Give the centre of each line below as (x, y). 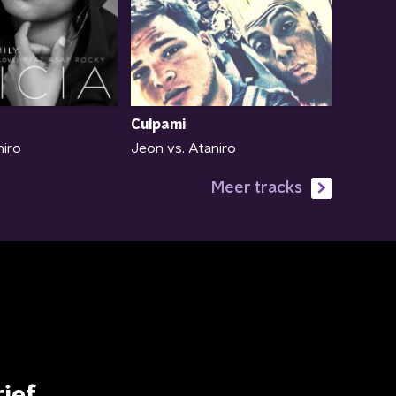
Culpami (158, 124)
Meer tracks (257, 189)
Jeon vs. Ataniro (183, 148)
